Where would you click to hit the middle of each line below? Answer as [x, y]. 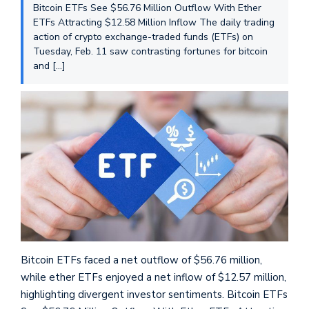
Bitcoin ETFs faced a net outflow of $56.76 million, [141, 260]
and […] [49, 66]
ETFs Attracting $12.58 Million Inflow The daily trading [154, 22]
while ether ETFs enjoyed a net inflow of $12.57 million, [153, 277]
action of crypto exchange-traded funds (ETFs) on [143, 37]
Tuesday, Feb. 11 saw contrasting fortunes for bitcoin [150, 51]
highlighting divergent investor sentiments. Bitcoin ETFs [154, 294]
